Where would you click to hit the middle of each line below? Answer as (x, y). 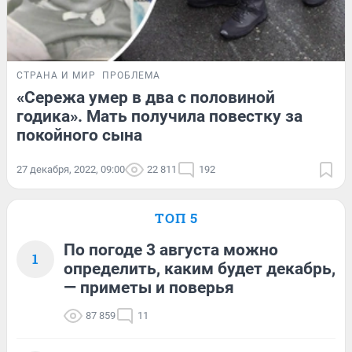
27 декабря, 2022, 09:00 (71, 169)
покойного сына (79, 135)
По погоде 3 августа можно (171, 249)
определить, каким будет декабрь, (200, 268)
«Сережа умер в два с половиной (146, 97)
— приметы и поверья (149, 287)
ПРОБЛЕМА (131, 75)
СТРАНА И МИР (56, 75)
